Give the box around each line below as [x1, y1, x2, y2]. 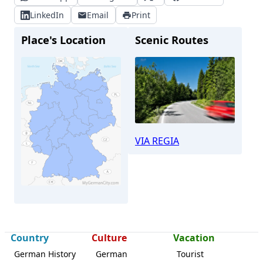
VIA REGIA [135, 134, 179, 147]
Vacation [173, 231, 215, 244]
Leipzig [59, 235, 83, 242]
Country [10, 231, 49, 244]
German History [14, 248, 76, 259]
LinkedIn [30, 9, 65, 21]
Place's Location [21, 32, 106, 47]
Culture [92, 231, 127, 244]
